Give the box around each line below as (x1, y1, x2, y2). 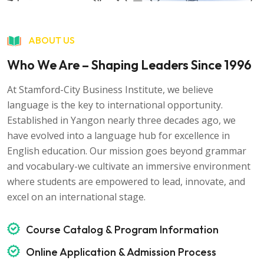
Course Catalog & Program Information (26, 222, 219, 236)
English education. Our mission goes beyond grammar (7, 144, 246, 157)
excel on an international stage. (7, 190, 146, 203)
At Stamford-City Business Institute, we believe (7, 82, 213, 96)
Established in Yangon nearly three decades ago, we (7, 113, 236, 127)
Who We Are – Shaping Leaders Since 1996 (7, 56, 252, 73)
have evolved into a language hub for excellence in (7, 128, 230, 142)
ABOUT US (28, 34, 75, 46)
